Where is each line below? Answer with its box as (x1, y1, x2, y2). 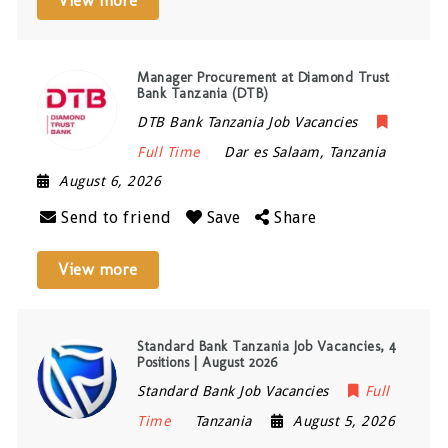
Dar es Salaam (224, 143, 320, 160)
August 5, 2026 (293, 412, 396, 429)
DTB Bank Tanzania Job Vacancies (137, 113, 358, 130)
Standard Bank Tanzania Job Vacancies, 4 (137, 337, 397, 355)
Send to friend (61, 207, 172, 227)
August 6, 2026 (59, 172, 162, 189)
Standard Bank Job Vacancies (137, 382, 329, 399)
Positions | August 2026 (137, 353, 278, 371)
